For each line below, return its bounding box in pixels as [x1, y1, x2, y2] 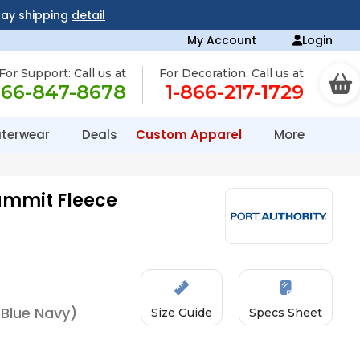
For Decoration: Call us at [159, 66, 304, 80]
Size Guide [151, 305, 213, 320]
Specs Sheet [249, 305, 323, 320]
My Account [187, 32, 257, 48]
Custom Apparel [136, 126, 245, 143]
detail [71, 7, 105, 23]
